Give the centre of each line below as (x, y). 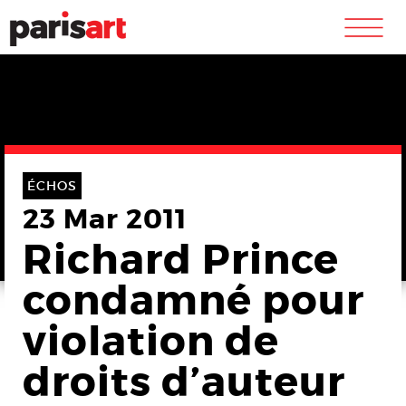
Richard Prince (181, 260)
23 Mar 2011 (105, 219)
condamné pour (193, 301)
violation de (151, 342)
